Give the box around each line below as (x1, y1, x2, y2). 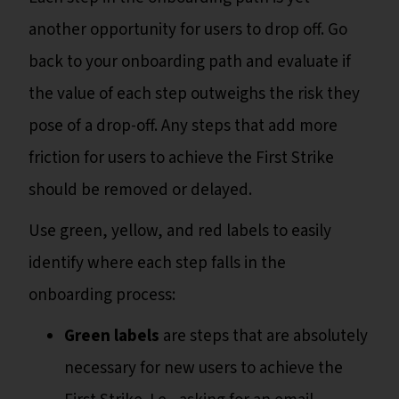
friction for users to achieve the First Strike (28, 145, 334, 170)
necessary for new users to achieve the (64, 355, 343, 380)
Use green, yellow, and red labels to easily (28, 218, 331, 243)
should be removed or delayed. (28, 177, 256, 202)
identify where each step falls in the (28, 250, 286, 275)
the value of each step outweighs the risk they (28, 81, 360, 106)
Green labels (64, 323, 159, 348)
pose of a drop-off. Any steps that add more (28, 113, 338, 138)
